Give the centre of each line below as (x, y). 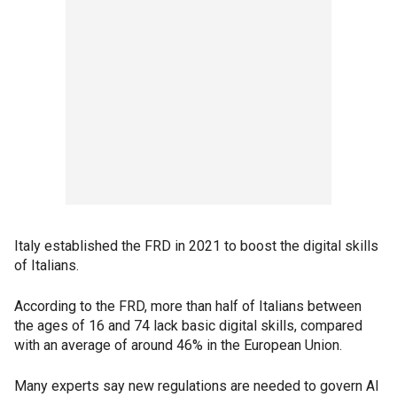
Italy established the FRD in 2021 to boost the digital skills (196, 246)
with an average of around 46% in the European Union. (180, 345)
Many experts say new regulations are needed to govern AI (197, 386)
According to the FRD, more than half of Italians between (188, 306)
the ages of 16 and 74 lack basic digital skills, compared (188, 326)
